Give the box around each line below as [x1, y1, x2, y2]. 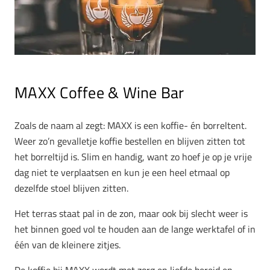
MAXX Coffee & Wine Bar [14, 81, 184, 104]
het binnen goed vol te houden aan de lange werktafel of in [14, 221, 256, 236]
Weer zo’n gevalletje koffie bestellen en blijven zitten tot [14, 133, 245, 148]
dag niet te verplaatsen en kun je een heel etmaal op [14, 165, 230, 180]
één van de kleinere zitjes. [14, 237, 121, 252]
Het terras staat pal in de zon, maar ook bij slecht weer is [14, 206, 248, 221]
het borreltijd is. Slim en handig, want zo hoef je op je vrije [14, 149, 252, 164]
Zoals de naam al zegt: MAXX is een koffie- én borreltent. [14, 118, 246, 133]
